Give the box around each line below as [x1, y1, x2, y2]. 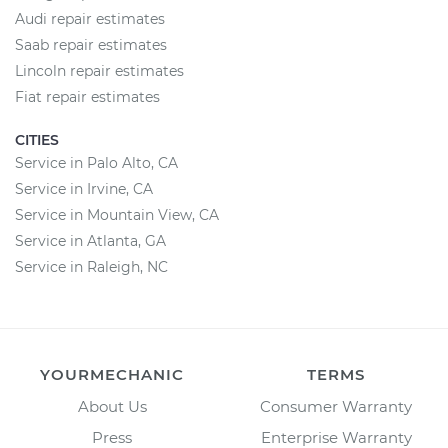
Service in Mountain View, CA [15, 206, 219, 224]
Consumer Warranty [260, 397, 412, 416]
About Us [77, 397, 147, 416]
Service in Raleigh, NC [15, 258, 168, 276]
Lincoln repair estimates [15, 62, 184, 80]
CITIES [15, 131, 59, 149]
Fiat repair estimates [15, 88, 160, 106]
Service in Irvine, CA [15, 180, 153, 198]
